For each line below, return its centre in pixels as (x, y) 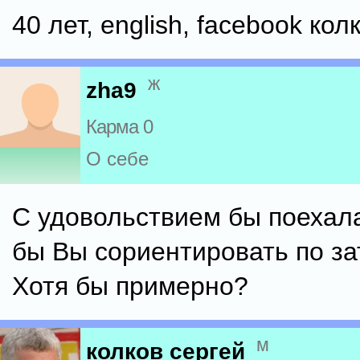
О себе (117, 159)
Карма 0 (119, 127)
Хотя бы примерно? (130, 286)
